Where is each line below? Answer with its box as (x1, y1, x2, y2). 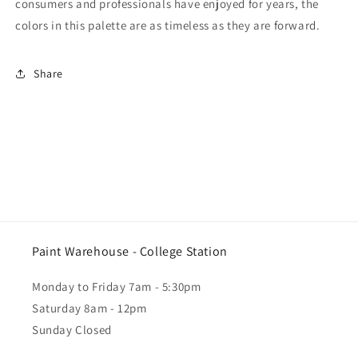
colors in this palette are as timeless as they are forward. (15, 18, 320, 33)
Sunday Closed (32, 322, 112, 337)
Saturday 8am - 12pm (32, 300, 147, 316)
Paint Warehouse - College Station (32, 243, 228, 260)
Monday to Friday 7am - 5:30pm (32, 279, 201, 294)
